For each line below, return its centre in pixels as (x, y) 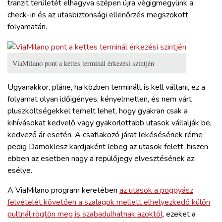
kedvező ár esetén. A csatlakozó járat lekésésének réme (105, 135)
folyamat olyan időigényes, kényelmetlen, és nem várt (100, 99)
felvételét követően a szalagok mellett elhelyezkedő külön (109, 202)
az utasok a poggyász (156, 191)
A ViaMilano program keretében (63, 191)
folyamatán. (27, 27)
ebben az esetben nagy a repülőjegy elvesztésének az (101, 159)
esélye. (20, 171)
